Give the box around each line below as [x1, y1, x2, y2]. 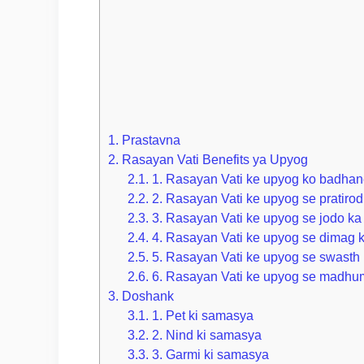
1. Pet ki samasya [149, 308, 254, 323]
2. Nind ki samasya [149, 327, 262, 343]
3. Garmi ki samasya [149, 347, 270, 362]
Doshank [119, 288, 174, 304]
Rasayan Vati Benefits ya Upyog [119, 152, 308, 167]
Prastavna [119, 132, 180, 148]
